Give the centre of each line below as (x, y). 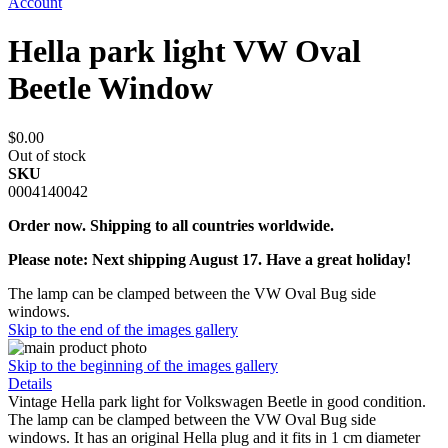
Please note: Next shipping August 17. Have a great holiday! (209, 259)
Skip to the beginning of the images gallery (143, 365)
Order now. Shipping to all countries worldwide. (171, 225)
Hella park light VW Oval (184, 51)
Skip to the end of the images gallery (123, 329)
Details (30, 383)
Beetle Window (110, 88)
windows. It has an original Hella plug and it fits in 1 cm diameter (214, 437)
